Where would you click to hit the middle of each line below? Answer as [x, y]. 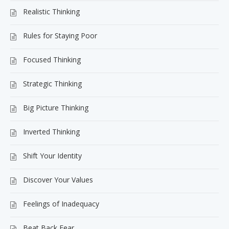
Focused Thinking [52, 59]
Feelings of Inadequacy [61, 203]
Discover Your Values [58, 179]
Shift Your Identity [52, 155]
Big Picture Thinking [56, 107]
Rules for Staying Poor [60, 35]
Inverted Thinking [51, 131]
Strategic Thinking [52, 83]
